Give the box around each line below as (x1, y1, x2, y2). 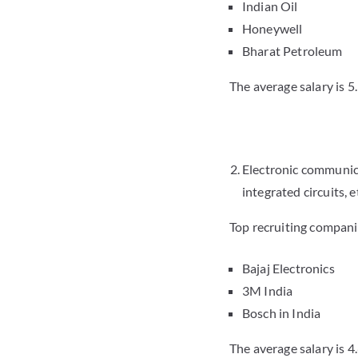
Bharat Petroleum (242, 43, 343, 59)
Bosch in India (242, 305, 321, 321)
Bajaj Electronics (242, 261, 335, 276)
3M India (242, 283, 293, 299)
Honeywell (242, 21, 303, 37)
